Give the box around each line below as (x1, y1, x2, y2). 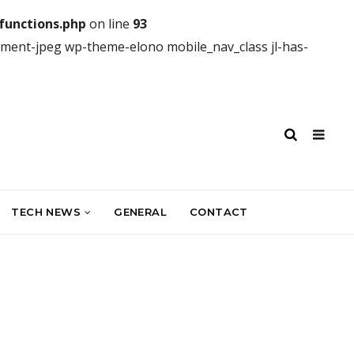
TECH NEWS (11, 205, 81, 218)
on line (86, 15, 133, 32)
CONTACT (190, 205, 248, 218)
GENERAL (114, 205, 168, 218)
